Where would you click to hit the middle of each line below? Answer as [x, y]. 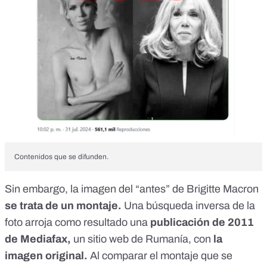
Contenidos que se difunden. [62, 156]
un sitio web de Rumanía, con [142, 239]
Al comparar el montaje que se [160, 255]
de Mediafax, [38, 239]
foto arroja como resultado [67, 222]
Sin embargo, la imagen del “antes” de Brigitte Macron [132, 189]
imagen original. [46, 255]
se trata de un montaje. [64, 205]
